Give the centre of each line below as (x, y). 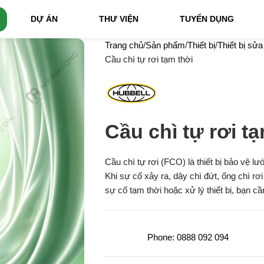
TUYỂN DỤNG (207, 19)
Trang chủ (124, 45)
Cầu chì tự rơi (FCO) (145, 162)
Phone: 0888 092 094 (188, 237)
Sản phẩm (165, 45)
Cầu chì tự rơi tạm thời (148, 59)
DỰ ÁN (44, 19)
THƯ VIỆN (118, 19)
